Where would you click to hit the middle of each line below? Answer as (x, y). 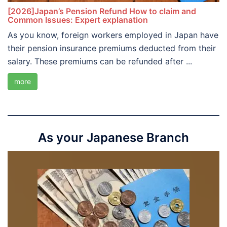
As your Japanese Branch (113, 137)
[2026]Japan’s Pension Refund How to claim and (102, 11)
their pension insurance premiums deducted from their (112, 48)
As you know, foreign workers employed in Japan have (113, 35)
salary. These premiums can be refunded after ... (100, 62)
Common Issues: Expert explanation (78, 20)
